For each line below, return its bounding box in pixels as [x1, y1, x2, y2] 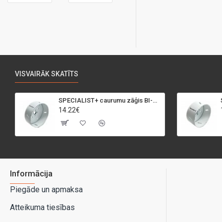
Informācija [10, 168, 53, 178]
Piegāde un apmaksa [10, 185, 83, 194]
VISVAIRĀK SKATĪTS [15, 70, 78, 78]
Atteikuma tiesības [10, 203, 75, 212]
